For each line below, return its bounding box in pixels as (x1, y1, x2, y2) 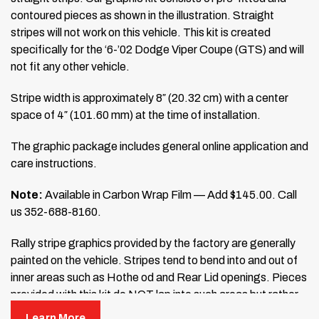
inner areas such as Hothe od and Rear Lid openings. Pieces (11, 271, 307, 283)
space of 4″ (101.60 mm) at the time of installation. (11, 108, 261, 121)
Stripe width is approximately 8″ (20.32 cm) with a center (11, 91, 288, 104)
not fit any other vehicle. (11, 60, 130, 73)
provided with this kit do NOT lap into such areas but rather (11, 288, 298, 300)
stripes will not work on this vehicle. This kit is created (11, 26, 271, 38)
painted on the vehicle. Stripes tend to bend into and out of (11, 253, 298, 266)
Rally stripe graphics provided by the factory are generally (11, 236, 296, 249)
